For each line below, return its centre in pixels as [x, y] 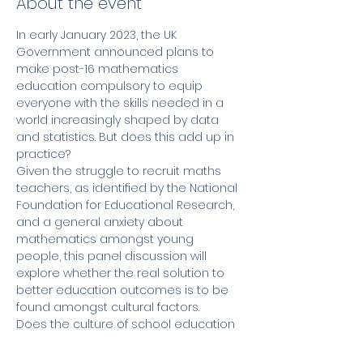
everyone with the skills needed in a [122, 103]
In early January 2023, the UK [98, 35]
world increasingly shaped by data [119, 120]
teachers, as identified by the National [128, 188]
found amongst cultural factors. [108, 307]
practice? [43, 154]
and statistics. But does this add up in [127, 137]
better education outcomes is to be [124, 290]
